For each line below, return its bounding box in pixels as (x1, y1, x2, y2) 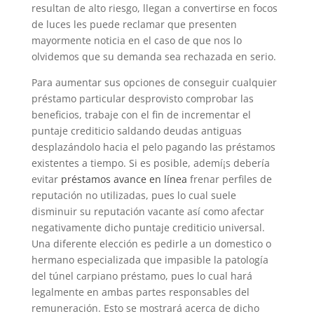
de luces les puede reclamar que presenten (31, 18, 237, 31)
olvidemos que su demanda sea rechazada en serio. (31, 50, 276, 63)
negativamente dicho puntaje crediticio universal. (31, 221, 265, 234)
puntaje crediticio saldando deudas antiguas (31, 124, 242, 137)
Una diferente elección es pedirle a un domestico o (31, 237, 271, 250)
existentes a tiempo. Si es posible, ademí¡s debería (31, 156, 270, 170)
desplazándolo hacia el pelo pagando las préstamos (31, 140, 275, 153)
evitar (31, 172, 61, 186)
